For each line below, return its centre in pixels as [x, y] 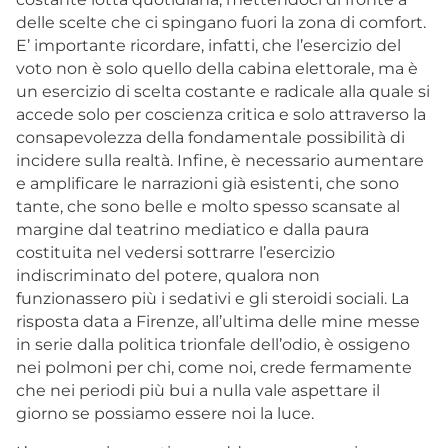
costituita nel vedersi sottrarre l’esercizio [175, 252]
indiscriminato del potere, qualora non [168, 275]
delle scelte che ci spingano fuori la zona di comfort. [221, 22]
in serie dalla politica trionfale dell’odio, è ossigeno [213, 344]
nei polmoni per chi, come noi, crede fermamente [214, 367]
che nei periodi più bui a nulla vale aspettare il [198, 390]
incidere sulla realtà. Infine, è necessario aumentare [220, 160]
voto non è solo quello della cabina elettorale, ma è [217, 68]
